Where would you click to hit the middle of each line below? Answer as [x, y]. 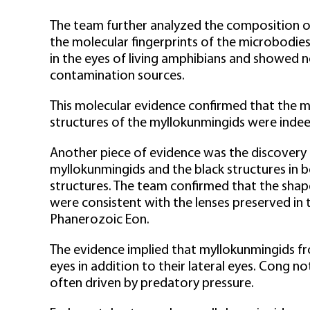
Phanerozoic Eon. [100, 220]
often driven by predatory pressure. [152, 284]
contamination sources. [117, 76]
